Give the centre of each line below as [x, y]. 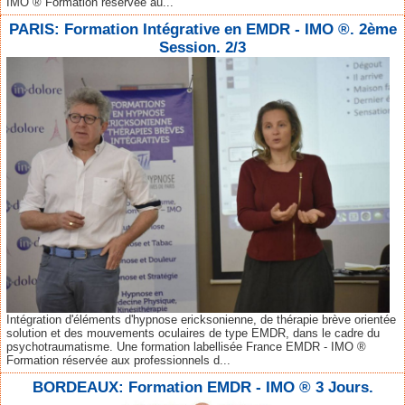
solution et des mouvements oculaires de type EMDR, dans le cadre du [193, 333]
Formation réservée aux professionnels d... [118, 360]
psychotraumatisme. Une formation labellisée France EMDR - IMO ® [186, 346]
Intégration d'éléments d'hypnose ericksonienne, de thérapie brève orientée [201, 319]
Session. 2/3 [202, 47]
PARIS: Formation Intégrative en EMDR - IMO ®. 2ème [202, 29]
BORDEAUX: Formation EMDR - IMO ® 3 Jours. [202, 387]
